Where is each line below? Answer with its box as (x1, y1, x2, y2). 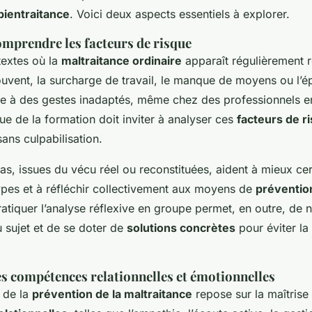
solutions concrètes (127, 221, 235, 235)
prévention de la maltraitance (32, 287, 192, 302)
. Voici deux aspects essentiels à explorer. (70, 7, 290, 22)
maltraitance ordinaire (61, 54, 182, 68)
